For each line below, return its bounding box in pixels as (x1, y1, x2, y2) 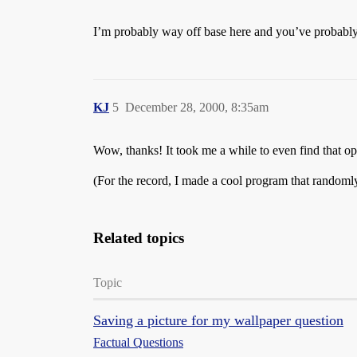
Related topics (93, 229, 184, 246)
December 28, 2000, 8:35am (125, 100, 269, 114)
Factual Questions (93, 335, 183, 349)
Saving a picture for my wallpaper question (93, 312, 343, 328)
